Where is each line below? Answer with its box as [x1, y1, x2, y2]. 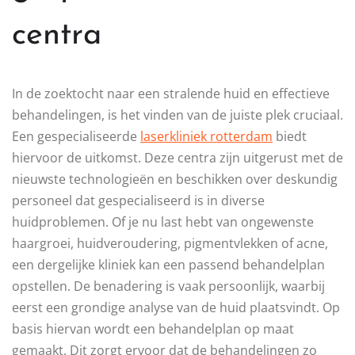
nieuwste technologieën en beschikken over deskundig [12, 170, 338, 189]
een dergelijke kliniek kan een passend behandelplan [12, 256, 325, 274]
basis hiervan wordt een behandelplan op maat [12, 320, 294, 338]
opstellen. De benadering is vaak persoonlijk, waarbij [12, 277, 325, 296]
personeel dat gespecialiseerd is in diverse [12, 192, 265, 210]
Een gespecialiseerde [12, 128, 140, 146]
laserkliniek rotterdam [140, 128, 273, 146]
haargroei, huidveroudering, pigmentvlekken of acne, [12, 235, 328, 253]
